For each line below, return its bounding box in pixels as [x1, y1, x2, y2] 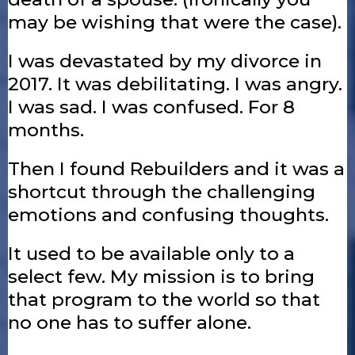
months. [8, 119, 84, 141]
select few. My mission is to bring [8, 265, 315, 288]
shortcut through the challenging [8, 181, 315, 203]
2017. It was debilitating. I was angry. [8, 73, 342, 95]
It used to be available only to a [8, 242, 295, 265]
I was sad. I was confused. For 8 [8, 96, 295, 118]
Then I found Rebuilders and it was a [8, 158, 345, 180]
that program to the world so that [8, 288, 320, 311]
